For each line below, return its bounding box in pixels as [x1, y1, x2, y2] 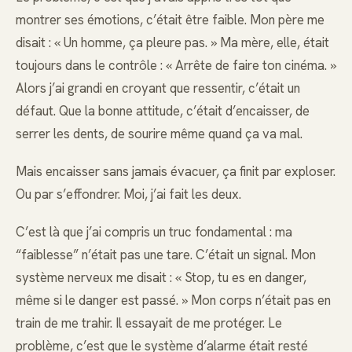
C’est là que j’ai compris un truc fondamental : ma [16, 223, 292, 241]
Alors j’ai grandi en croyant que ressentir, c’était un [16, 79, 300, 97]
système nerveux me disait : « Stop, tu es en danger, [16, 269, 306, 287]
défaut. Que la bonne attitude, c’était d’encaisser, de [16, 101, 310, 119]
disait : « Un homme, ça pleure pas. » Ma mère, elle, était [16, 33, 329, 51]
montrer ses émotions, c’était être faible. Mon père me [16, 10, 324, 28]
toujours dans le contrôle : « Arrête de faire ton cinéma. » [16, 56, 336, 74]
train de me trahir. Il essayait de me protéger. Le [16, 314, 282, 332]
